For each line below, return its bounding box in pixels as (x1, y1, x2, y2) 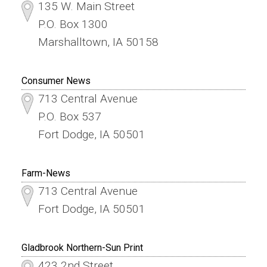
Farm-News (21, 167, 70, 179)
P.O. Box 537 (38, 109, 101, 123)
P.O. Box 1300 (38, 17, 108, 31)
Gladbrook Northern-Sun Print (21, 241, 143, 253)
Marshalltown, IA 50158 (38, 35, 159, 49)
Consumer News (21, 74, 91, 86)
